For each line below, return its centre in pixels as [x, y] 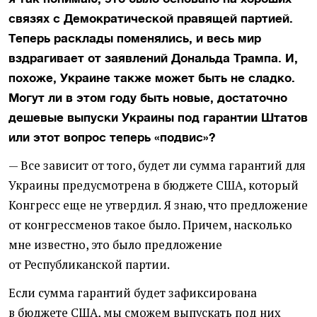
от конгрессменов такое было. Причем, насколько [150, 225]
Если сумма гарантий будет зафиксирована [133, 293]
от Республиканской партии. [89, 265]
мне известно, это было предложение [115, 245]
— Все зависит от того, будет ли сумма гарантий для [157, 166]
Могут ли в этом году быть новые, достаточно [148, 98]
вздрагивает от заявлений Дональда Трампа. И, [153, 58]
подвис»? [188, 137]
